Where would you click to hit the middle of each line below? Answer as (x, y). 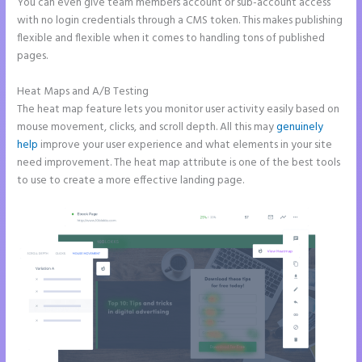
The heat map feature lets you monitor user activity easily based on (179, 110)
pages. (33, 57)
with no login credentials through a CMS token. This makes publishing (180, 21)
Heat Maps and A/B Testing (83, 92)
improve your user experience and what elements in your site (185, 145)
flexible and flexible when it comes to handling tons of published (171, 39)
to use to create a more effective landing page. (131, 181)
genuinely (300, 128)
